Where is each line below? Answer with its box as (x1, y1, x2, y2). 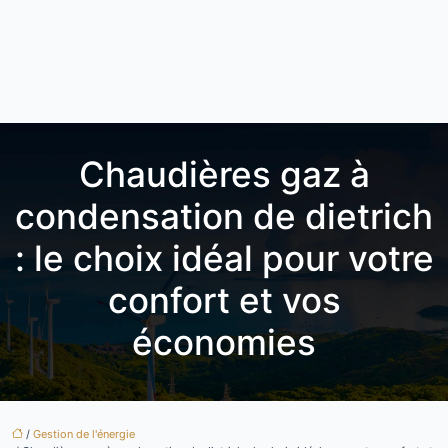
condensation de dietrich (15, 195, 433, 237)
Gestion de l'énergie (33, 427, 135, 441)
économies (132, 321, 316, 363)
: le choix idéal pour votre (14, 237, 434, 279)
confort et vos (107, 279, 341, 321)
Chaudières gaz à (78, 153, 370, 195)
